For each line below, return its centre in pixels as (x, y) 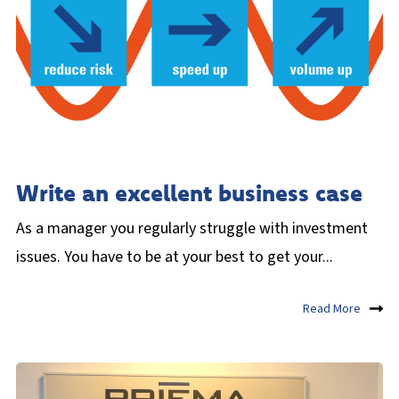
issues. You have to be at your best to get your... (175, 256)
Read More (332, 309)
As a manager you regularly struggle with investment (192, 228)
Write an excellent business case (189, 192)
